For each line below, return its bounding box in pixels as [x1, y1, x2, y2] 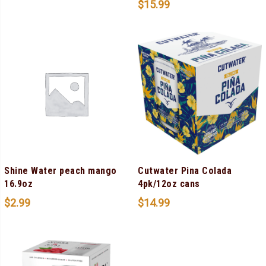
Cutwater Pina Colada [138, 164, 232, 176]
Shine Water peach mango [4, 164, 117, 176]
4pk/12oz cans [138, 178, 200, 189]
